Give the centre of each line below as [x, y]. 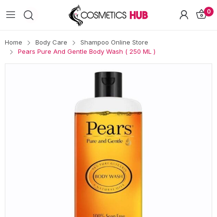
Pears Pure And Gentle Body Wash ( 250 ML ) [87, 51]
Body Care [51, 42]
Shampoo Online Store [114, 42]
